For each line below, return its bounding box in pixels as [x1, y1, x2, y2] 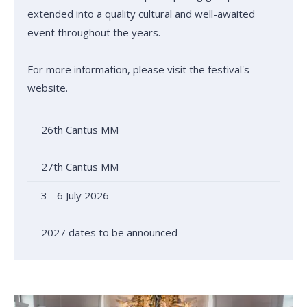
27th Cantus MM [41, 159, 119, 173]
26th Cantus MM [41, 122, 119, 136]
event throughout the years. [27, 25, 160, 39]
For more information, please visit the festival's [27, 62, 249, 76]
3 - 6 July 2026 [41, 188, 109, 202]
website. [27, 80, 68, 95]
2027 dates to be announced [41, 225, 177, 239]
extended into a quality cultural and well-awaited [27, 6, 255, 21]
